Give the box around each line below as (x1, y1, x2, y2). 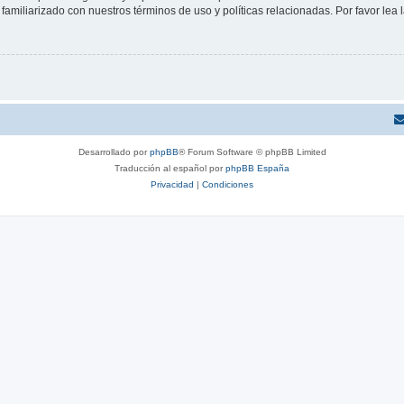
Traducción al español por (115, 163, 225, 174)
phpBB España (225, 163, 289, 174)
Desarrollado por (78, 147, 150, 158)
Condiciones (202, 179, 253, 190)
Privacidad (151, 179, 194, 190)
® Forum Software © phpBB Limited (178, 147, 326, 158)
